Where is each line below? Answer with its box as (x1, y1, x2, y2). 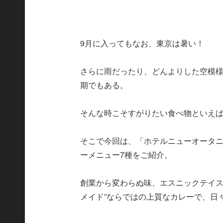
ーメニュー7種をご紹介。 (80, 148, 173, 160)
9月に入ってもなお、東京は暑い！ (80, 37, 205, 49)
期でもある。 (80, 79, 128, 91)
